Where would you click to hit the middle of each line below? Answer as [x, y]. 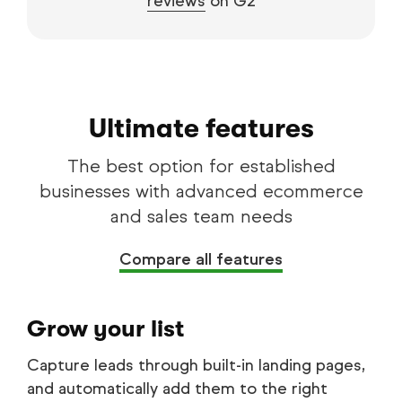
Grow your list [105, 328]
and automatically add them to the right [177, 388]
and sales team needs [201, 216]
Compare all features [201, 259]
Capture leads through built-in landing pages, [196, 365]
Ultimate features [201, 128]
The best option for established [201, 166]
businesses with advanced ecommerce [201, 191]
